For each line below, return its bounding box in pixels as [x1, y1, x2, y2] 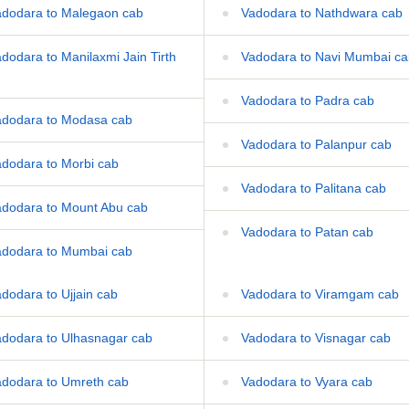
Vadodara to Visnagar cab [237, 330, 391, 345]
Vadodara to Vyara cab [237, 373, 372, 389]
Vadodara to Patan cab [237, 224, 373, 239]
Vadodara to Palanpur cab [237, 136, 392, 152]
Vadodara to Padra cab [237, 92, 374, 108]
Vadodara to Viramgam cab [237, 286, 399, 301]
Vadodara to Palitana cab [237, 180, 386, 195]
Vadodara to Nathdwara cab [237, 5, 403, 20]
